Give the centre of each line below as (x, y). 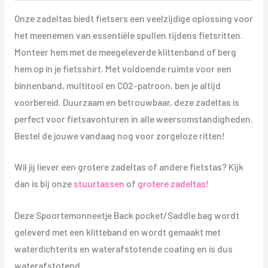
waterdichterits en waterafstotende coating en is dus (123, 249)
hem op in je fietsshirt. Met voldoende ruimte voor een (123, 68)
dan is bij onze (44, 184)
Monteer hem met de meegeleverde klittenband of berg (125, 51)
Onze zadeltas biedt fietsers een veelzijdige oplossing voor (133, 18)
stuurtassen (99, 184)
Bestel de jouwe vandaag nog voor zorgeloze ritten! (119, 135)
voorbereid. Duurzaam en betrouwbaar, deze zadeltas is (127, 102)
